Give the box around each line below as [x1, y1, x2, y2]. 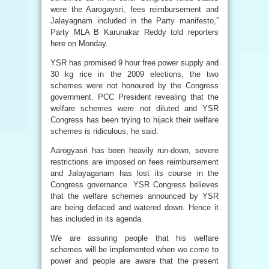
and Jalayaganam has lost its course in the [50, 169, 219, 178]
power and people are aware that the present [50, 256, 219, 265]
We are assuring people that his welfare [50, 234, 219, 243]
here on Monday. [50, 39, 108, 48]
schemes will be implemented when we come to [50, 245, 219, 254]
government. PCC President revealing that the [50, 92, 219, 101]
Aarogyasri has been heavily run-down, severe [50, 146, 219, 155]
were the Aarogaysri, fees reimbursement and [50, 5, 219, 14]
